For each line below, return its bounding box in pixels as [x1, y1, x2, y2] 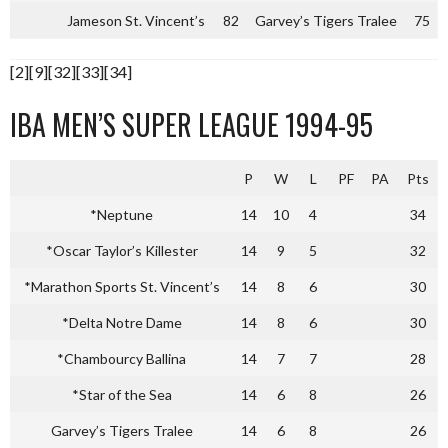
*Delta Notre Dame [61, 314, 182, 331]
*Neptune [90, 206, 153, 223]
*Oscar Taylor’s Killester [45, 242, 198, 259]
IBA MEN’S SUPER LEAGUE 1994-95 [10, 104, 373, 145]
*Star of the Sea [71, 386, 172, 403]
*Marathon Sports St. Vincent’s [23, 278, 220, 295]
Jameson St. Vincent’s [67, 12, 205, 29]
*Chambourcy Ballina [57, 350, 186, 367]
